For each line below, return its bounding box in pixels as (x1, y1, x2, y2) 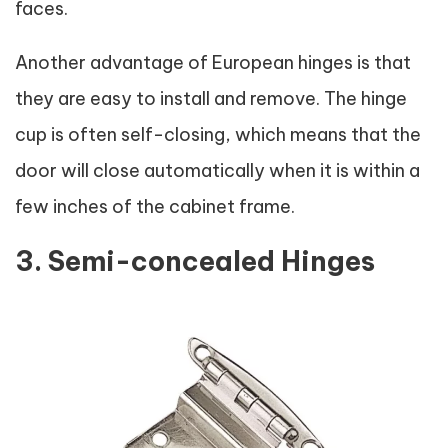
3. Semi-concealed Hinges (15, 244, 375, 278)
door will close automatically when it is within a (15, 159, 420, 182)
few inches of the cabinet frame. (15, 195, 295, 218)
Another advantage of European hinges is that (15, 51, 411, 74)
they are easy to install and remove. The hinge (15, 87, 407, 110)
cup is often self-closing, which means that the (15, 123, 421, 146)
